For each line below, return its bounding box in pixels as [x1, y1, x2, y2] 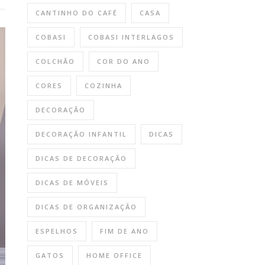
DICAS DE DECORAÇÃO [35, 154, 127, 163]
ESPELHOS [35, 227, 78, 235]
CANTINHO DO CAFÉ [35, 8, 118, 17]
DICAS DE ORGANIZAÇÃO [35, 202, 137, 211]
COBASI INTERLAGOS [88, 33, 174, 41]
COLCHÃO [35, 57, 75, 66]
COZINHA [85, 81, 122, 90]
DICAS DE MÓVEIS [35, 178, 109, 187]
